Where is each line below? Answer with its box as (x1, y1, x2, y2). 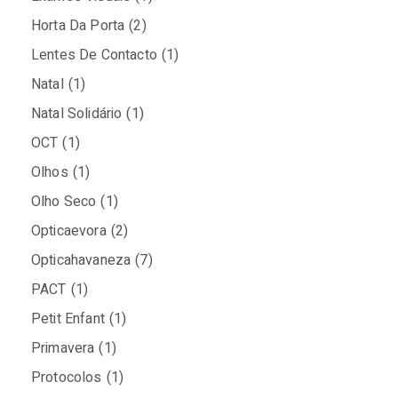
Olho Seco (31, 191, 97, 213)
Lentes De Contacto (31, 44, 157, 67)
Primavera (31, 338, 95, 360)
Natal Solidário (31, 103, 123, 125)
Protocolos (31, 367, 102, 389)
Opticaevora (31, 220, 107, 243)
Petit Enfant (31, 308, 105, 330)
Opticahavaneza (31, 250, 131, 272)
